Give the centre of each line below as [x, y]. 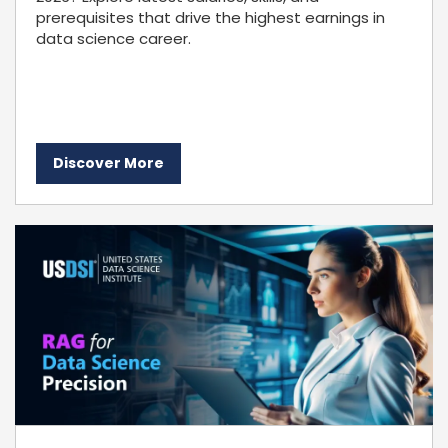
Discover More [108, 163]
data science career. [113, 38]
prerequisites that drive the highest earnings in [210, 17]
